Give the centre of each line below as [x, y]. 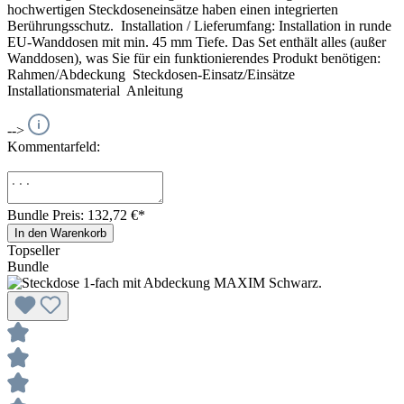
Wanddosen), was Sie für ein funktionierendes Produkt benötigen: [194, 58]
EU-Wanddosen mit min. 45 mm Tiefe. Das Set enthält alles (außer [197, 41]
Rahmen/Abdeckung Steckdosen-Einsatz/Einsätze [156, 74]
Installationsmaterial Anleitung [97, 90]
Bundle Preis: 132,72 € [73, 215]
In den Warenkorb [60, 233]
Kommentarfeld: [54, 146]
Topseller [33, 250]
